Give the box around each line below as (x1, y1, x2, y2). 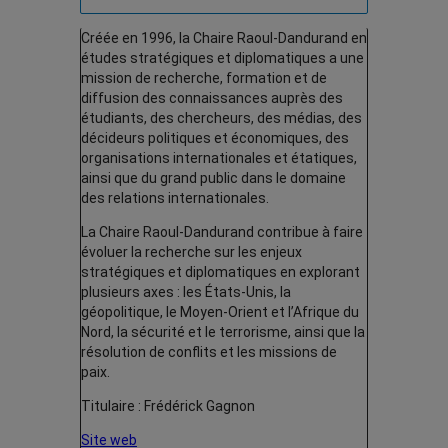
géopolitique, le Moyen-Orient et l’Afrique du (81, 304, 359, 321)
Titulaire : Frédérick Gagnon (81, 398, 255, 415)
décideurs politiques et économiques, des (81, 130, 349, 147)
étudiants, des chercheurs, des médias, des (81, 110, 362, 127)
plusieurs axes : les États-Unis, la (81, 284, 291, 301)
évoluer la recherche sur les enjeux (81, 244, 302, 261)
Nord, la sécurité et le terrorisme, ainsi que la (81, 324, 365, 341)
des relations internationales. (81, 190, 269, 207)
